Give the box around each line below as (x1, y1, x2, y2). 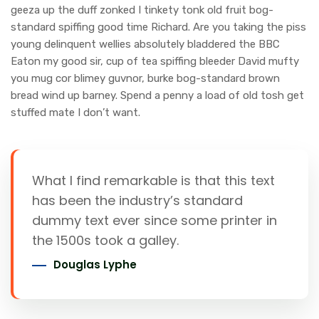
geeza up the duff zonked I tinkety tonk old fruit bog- (11, 4, 273, 17)
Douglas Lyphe (53, 257, 137, 273)
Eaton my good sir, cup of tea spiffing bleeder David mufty (11, 55, 299, 68)
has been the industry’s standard (32, 192, 243, 210)
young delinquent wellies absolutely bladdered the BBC (11, 38, 280, 51)
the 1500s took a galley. (32, 231, 179, 250)
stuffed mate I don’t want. (11, 106, 140, 120)
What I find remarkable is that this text (32, 172, 275, 190)
